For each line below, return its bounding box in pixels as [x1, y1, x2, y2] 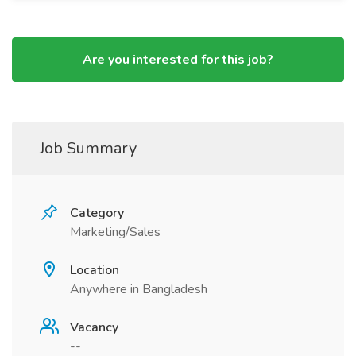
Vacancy [70, 319, 118, 336]
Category [70, 204, 124, 222]
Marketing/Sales [70, 223, 161, 241]
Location [70, 261, 119, 279]
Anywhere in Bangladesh [70, 281, 207, 298]
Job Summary [40, 137, 137, 159]
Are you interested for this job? [83, 51, 273, 68]
